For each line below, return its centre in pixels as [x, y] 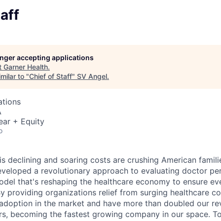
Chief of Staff [51, 76]
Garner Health [26, 67]
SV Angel [92, 76]
